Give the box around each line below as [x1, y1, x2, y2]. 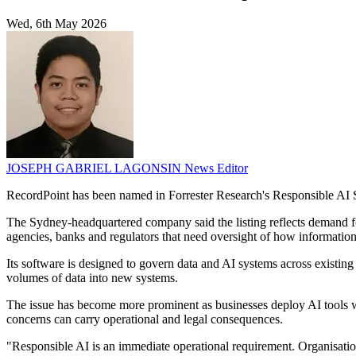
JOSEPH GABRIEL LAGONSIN [6, 161, 184, 176]
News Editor [184, 161, 248, 176]
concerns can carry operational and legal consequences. [6, 312, 283, 327]
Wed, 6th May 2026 [6, 17, 106, 31]
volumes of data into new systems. [6, 271, 178, 285]
